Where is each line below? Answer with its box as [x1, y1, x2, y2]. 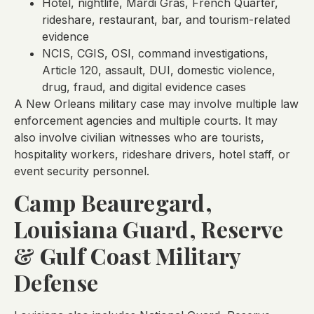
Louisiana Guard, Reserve [14, 214, 284, 245]
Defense [14, 267, 99, 298]
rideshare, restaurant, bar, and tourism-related [42, 12, 290, 27]
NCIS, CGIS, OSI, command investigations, [42, 46, 268, 60]
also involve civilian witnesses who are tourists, [14, 130, 264, 144]
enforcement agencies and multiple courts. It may [14, 113, 278, 128]
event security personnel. [14, 163, 149, 178]
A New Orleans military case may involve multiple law [14, 96, 299, 111]
